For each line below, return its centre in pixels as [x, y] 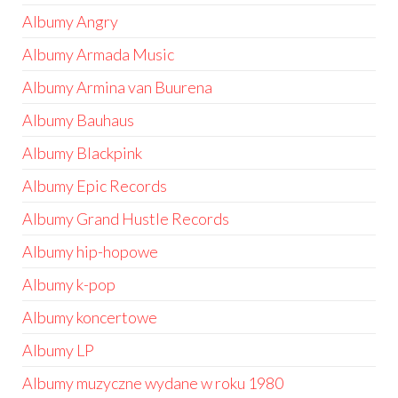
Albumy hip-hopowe [90, 251]
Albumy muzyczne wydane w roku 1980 [153, 383]
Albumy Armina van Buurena [117, 87]
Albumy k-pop [69, 284]
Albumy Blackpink [82, 153]
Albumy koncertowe [90, 317]
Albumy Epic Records [95, 186]
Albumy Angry [70, 21]
